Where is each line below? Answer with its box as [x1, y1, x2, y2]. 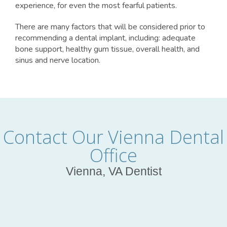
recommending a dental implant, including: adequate [15, 32, 196, 44]
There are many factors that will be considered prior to [15, 21, 205, 33]
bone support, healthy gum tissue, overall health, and [15, 44, 200, 55]
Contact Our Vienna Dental [3, 125, 224, 150]
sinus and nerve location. [15, 55, 100, 66]
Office [90, 143, 137, 168]
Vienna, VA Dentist [65, 165, 162, 178]
